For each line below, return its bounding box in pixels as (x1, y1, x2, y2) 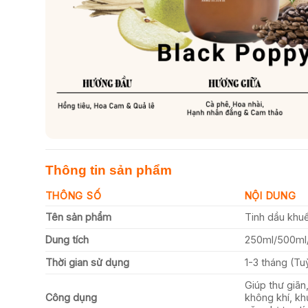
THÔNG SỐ (45, 190, 102, 201)
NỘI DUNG (244, 190, 296, 201)
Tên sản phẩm (45, 211, 111, 223)
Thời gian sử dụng (45, 256, 129, 268)
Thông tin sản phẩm (45, 163, 172, 177)
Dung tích (45, 234, 89, 245)
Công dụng (45, 291, 97, 303)
